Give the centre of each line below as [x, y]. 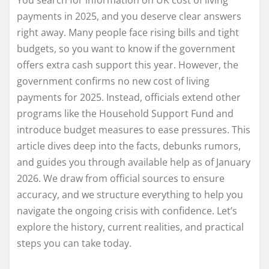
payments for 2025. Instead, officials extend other [129, 97]
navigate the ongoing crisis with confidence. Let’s [127, 210]
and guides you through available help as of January [134, 162]
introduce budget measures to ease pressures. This [134, 129]
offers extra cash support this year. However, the [128, 65]
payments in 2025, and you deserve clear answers [129, 16]
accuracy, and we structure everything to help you [130, 194]
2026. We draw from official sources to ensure [121, 178]
